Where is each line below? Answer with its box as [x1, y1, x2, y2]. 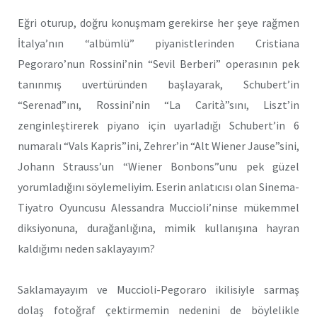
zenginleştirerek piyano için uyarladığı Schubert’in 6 [18, 117, 299, 132]
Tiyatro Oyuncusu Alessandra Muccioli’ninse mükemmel [18, 200, 299, 214]
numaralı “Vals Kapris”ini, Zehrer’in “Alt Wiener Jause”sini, [18, 138, 299, 153]
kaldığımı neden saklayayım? [18, 241, 155, 255]
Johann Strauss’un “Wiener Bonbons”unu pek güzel [18, 158, 299, 173]
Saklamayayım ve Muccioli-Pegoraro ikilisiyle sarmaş [18, 282, 299, 297]
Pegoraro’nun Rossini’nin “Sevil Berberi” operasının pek [18, 56, 299, 71]
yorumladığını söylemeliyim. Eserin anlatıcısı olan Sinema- [18, 179, 299, 194]
